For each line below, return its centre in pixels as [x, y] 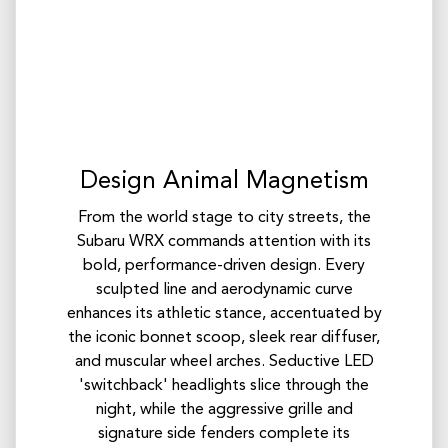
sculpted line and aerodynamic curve [224, 290]
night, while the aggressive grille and [224, 410]
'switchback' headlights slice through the [224, 386]
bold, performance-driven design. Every [224, 266]
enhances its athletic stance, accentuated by [224, 314]
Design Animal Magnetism [224, 182]
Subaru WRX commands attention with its [224, 242]
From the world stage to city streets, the [224, 218]
